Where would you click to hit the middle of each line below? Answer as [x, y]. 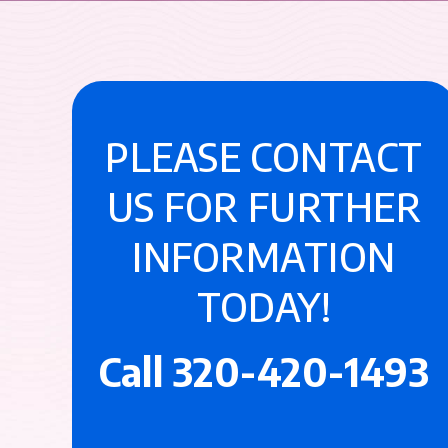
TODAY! [264, 306]
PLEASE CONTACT [264, 156]
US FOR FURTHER [264, 206]
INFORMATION [264, 256]
